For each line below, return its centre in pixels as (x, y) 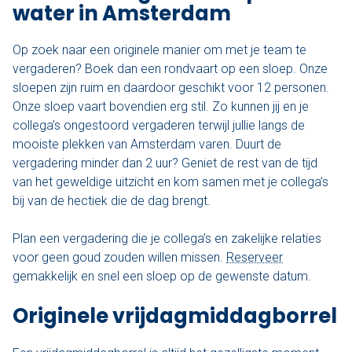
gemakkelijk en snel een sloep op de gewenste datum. (162, 277)
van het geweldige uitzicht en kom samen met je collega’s (170, 182)
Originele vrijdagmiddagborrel (175, 316)
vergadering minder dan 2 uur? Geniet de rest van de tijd (165, 163)
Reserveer (255, 258)
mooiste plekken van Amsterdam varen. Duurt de (147, 145)
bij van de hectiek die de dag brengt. (112, 201)
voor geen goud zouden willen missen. (119, 258)
